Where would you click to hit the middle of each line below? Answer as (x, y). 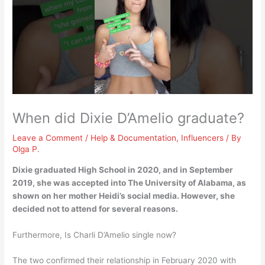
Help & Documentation (134, 138)
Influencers (203, 138)
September (211, 169)
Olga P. (26, 149)
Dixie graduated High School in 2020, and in (101, 169)
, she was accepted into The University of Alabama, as (140, 182)
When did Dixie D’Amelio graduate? (129, 118)
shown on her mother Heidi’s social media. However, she (124, 195)
